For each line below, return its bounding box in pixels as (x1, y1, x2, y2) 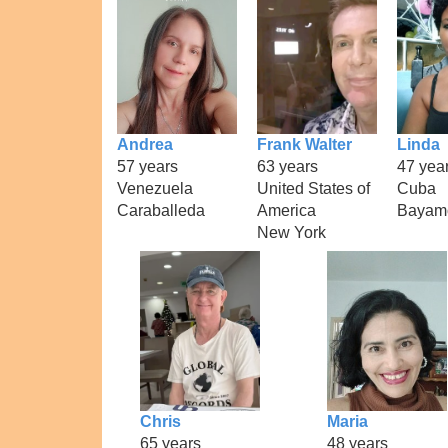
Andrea (117, 135, 173, 153)
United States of (257, 179, 370, 197)
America (257, 201, 316, 219)
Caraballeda (117, 201, 205, 219)
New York (257, 223, 326, 241)
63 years (257, 157, 318, 175)
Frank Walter (257, 135, 352, 153)
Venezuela (117, 179, 193, 197)
